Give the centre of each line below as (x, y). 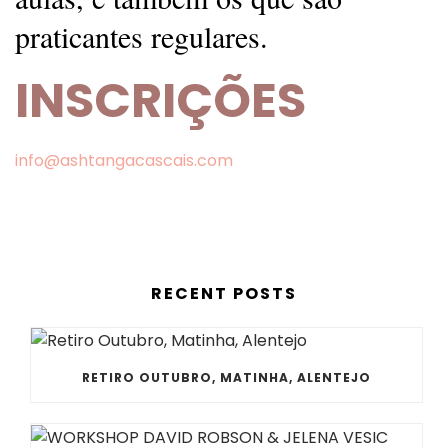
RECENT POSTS (224, 293)
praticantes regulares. (146, 35)
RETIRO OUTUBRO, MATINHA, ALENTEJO (226, 378)
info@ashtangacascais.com (124, 160)
